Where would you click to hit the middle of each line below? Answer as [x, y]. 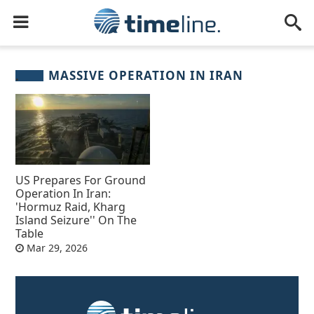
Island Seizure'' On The [76, 220]
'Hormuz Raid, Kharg [71, 206]
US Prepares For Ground [81, 180]
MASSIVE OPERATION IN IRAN [146, 75]
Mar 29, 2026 [56, 247]
